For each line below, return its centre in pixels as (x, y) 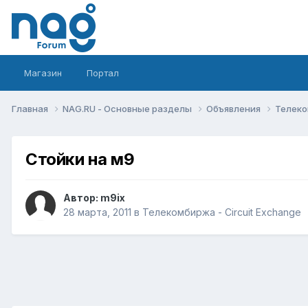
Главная (31, 108)
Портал (103, 73)
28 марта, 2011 (97, 212)
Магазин (43, 73)
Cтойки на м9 (80, 159)
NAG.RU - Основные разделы (128, 108)
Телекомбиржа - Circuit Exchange (222, 212)
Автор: (82, 198)
